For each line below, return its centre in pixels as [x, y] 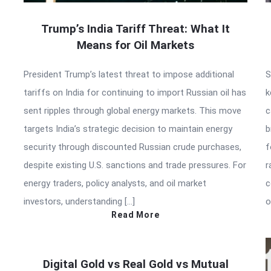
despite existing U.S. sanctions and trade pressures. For [135, 165]
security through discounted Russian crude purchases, [132, 147]
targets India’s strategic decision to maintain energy [128, 129]
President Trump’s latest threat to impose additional [129, 74]
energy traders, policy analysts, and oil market [115, 183]
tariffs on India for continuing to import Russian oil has [135, 92]
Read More [135, 214]
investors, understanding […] [79, 201]
